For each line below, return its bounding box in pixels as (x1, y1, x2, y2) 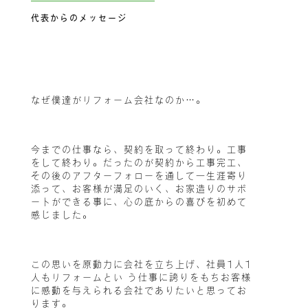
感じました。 (30, 210, 93, 220)
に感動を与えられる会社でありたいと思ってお (30, 286, 247, 296)
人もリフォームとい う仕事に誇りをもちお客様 (30, 273, 252, 283)
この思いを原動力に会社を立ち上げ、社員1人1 (30, 260, 252, 269)
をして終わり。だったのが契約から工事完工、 (30, 158, 247, 168)
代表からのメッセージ (30, 14, 127, 23)
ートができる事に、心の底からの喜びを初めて (30, 197, 247, 207)
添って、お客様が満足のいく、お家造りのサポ (30, 184, 247, 194)
